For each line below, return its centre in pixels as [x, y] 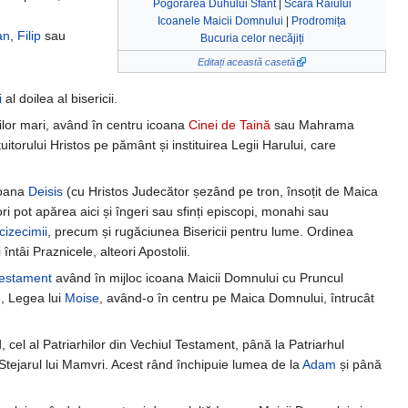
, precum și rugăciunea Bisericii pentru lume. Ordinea [200, 232]
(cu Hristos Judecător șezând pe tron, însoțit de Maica [220, 192]
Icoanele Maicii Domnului [220, 20]
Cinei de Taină [229, 125]
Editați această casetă [246, 61]
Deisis [45, 192]
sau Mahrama [312, 125]
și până [358, 365]
